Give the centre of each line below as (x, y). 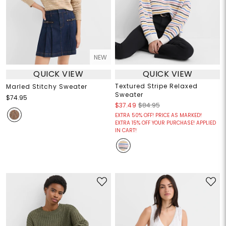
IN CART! (126, 130)
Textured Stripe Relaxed (156, 86)
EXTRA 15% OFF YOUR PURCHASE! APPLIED (165, 123)
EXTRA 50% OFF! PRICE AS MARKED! (158, 115)
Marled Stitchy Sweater (46, 86)
